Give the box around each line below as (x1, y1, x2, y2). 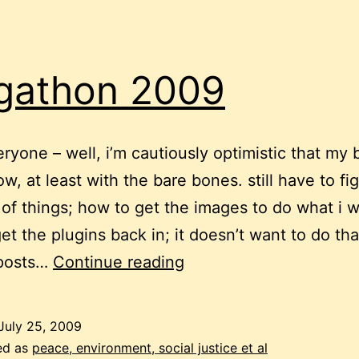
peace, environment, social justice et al (32, 340, 268, 357)
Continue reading (53, 252, 184, 272)
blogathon (184, 252, 260, 272)
